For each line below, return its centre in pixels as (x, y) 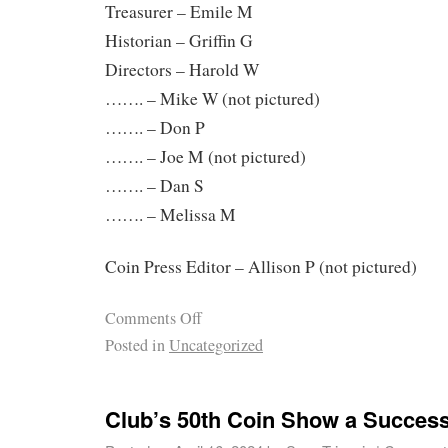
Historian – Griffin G (179, 40)
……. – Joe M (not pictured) (205, 156)
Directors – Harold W (182, 69)
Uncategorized (216, 345)
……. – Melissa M (170, 214)
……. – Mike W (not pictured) (212, 98)
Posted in (135, 345)
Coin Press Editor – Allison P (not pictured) (261, 267)
